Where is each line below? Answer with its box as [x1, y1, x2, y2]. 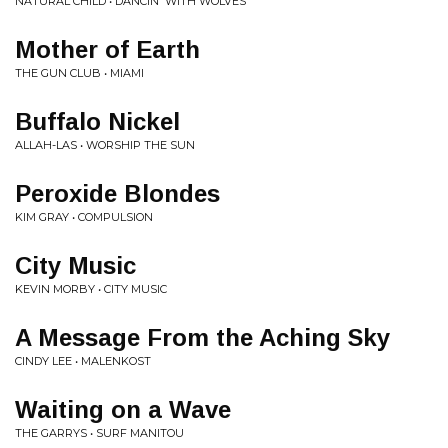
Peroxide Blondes [15, 180, 220, 207]
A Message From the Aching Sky [15, 324, 390, 351]
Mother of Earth [15, 36, 200, 63]
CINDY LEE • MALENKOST [15, 354, 151, 368]
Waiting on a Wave [15, 396, 231, 423]
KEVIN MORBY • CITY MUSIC [15, 282, 167, 296]
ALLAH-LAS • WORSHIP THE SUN [15, 138, 195, 152]
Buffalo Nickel [15, 108, 180, 135]
